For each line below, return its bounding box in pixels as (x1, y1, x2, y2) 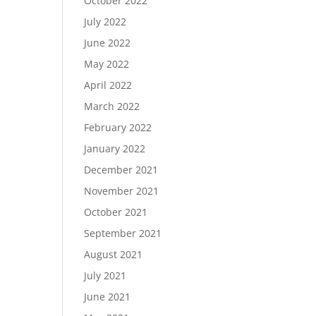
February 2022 (84, 121, 152, 134)
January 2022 (84, 142, 146, 155)
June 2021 (84, 290, 131, 303)
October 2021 (84, 205, 148, 219)
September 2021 (84, 226, 162, 240)
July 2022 (84, 15, 127, 28)
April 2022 (84, 78, 133, 92)
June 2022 (84, 36, 131, 49)
